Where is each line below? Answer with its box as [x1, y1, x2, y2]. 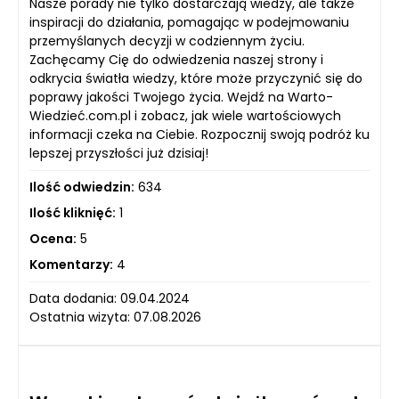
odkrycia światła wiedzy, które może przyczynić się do [29, 69, 362, 87]
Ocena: [29, 229, 77, 248]
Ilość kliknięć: [29, 203, 116, 222]
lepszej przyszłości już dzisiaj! [29, 143, 208, 162]
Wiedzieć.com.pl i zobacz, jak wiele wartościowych [29, 106, 341, 125]
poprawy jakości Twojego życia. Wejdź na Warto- [29, 87, 333, 106]
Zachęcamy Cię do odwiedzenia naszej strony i [29, 50, 323, 69]
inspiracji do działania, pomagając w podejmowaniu [29, 12, 349, 31]
